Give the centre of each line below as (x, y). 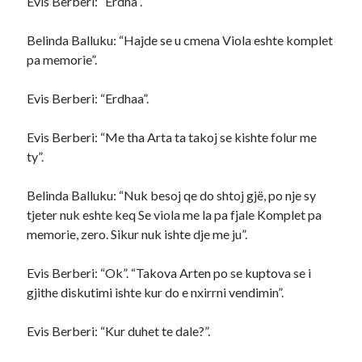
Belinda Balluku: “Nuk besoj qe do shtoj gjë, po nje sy (172, 195)
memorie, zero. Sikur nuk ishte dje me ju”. (137, 234)
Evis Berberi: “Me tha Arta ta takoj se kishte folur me (172, 137)
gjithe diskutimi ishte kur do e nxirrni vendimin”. (156, 292)
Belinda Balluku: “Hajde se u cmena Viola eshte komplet (180, 40)
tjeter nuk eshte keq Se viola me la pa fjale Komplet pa (175, 215)
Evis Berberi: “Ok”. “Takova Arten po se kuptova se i (169, 273)
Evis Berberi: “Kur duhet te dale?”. (119, 331)
